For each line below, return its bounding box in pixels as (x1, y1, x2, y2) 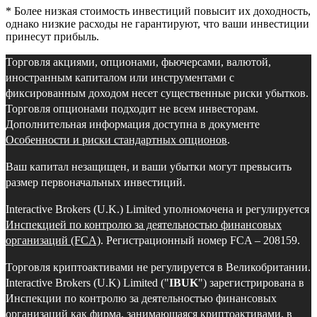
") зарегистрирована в (198, 277, 304, 289)
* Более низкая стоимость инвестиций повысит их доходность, (6, 5, 311, 18)
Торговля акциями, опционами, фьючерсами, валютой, (6, 56, 271, 69)
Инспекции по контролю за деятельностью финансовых (6, 292, 277, 305)
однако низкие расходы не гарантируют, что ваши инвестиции (6, 18, 309, 30)
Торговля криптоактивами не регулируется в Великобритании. (6, 261, 311, 274)
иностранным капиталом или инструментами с (6, 71, 234, 84)
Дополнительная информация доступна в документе (6, 118, 260, 131)
